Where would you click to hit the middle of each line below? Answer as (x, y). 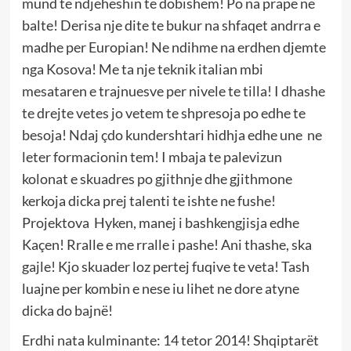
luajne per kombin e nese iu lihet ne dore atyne (160, 289)
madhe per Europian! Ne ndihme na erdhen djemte (174, 47)
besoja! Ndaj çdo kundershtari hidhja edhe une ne (172, 135)
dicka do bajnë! (67, 311)
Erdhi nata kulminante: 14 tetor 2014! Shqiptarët (170, 340)
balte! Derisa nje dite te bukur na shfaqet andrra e (171, 25)
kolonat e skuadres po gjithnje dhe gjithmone (157, 179)
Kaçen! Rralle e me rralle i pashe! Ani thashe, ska (166, 245)
